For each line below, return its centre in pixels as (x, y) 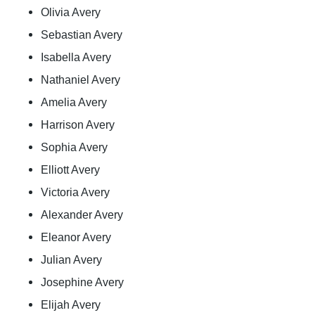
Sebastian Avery (82, 34)
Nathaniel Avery (81, 79)
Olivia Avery (71, 12)
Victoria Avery (75, 192)
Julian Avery (71, 259)
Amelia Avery (74, 102)
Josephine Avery (82, 282)
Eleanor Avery (76, 237)
